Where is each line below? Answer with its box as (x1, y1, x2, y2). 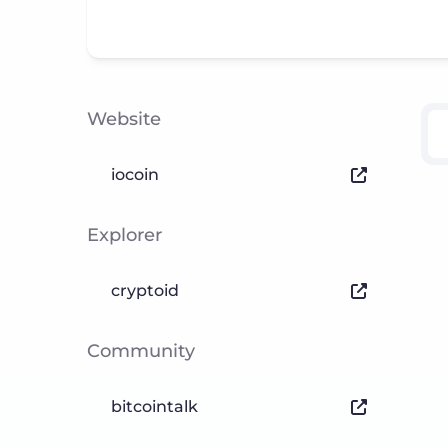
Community (87, 340, 195, 362)
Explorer (87, 224, 162, 246)
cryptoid (111, 281, 179, 300)
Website (87, 108, 161, 130)
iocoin (111, 165, 159, 184)
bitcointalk (111, 397, 198, 416)
